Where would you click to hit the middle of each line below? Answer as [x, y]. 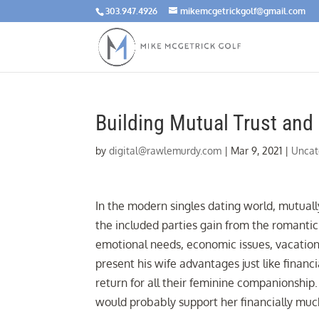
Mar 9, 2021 [257, 151]
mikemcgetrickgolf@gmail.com [243, 11]
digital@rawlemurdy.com [166, 151]
